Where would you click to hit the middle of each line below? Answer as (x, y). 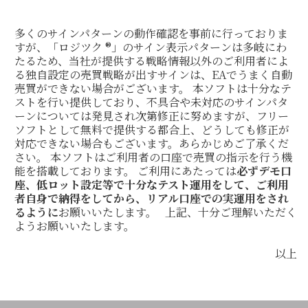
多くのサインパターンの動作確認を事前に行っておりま (151, 33)
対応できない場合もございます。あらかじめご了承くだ (152, 143)
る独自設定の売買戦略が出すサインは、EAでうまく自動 (153, 74)
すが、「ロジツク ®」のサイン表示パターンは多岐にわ (151, 47)
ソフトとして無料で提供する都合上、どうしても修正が (152, 129)
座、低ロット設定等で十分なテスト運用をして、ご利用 (152, 184)
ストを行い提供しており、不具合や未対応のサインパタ (151, 102)
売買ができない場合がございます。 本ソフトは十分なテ (153, 88)
